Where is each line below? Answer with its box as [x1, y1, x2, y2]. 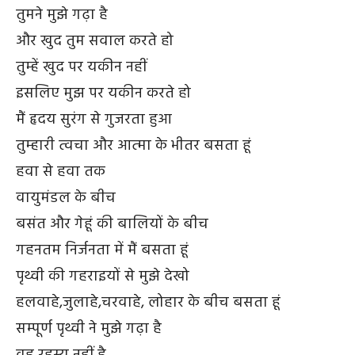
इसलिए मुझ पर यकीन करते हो [16, 81, 191, 105]
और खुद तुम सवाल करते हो [16, 29, 174, 53]
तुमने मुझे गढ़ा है [16, 2, 108, 27]
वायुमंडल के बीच [16, 185, 116, 210]
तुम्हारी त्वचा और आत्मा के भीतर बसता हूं [16, 133, 251, 158]
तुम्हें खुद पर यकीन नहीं [16, 55, 147, 79]
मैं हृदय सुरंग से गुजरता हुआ [16, 107, 172, 132]
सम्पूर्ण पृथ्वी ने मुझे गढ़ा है [16, 316, 162, 341]
